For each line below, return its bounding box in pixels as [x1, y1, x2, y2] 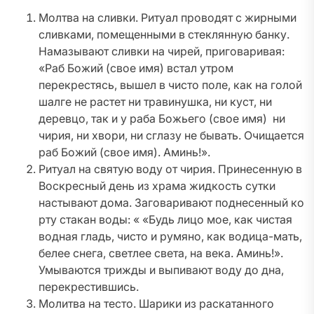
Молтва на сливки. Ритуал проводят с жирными [39, 11, 296, 25]
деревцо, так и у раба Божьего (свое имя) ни [39, 111, 285, 125]
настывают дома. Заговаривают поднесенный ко [39, 196, 304, 210]
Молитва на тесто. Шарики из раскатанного [39, 296, 274, 310]
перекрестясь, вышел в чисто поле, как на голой [39, 78, 302, 92]
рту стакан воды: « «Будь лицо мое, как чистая [39, 212, 292, 226]
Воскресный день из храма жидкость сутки [39, 179, 275, 193]
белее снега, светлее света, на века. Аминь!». [39, 246, 283, 260]
